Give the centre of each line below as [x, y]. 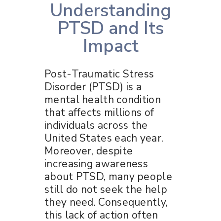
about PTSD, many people [108, 176]
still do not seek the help [106, 189]
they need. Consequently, [106, 202]
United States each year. [104, 138]
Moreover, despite [89, 151]
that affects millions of [99, 112]
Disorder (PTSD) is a [93, 87]
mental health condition [103, 99]
